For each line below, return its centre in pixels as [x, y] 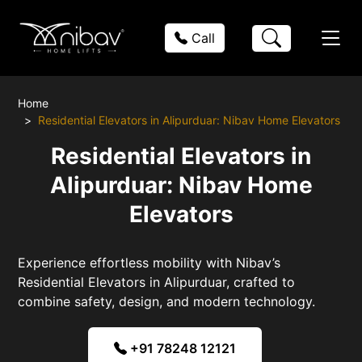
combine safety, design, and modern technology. [167, 301]
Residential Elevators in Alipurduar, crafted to [157, 282]
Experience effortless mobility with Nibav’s [149, 262]
